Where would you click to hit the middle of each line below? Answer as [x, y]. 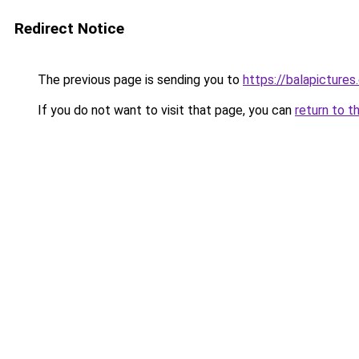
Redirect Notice [69, 28]
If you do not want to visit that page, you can [165, 110]
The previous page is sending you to [139, 80]
